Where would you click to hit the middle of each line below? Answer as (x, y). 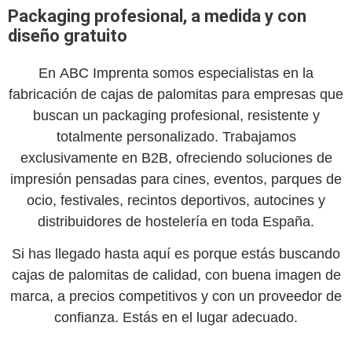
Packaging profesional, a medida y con (157, 16)
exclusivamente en (81, 158)
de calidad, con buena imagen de (235, 275)
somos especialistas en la (231, 73)
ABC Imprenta (104, 73)
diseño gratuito (68, 35)
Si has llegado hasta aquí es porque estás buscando (176, 253)
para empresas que (280, 94)
